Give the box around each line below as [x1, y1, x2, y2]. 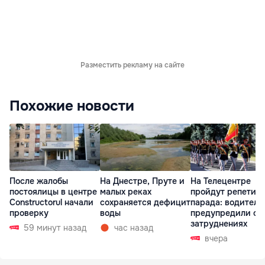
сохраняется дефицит [100, 196, 190, 208]
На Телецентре [190, 175, 251, 186]
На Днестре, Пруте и [100, 175, 185, 186]
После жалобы [9, 175, 68, 186]
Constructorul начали [9, 196, 93, 208]
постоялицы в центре [9, 186, 97, 197]
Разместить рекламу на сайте [80, 60, 185, 70]
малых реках [100, 186, 151, 197]
